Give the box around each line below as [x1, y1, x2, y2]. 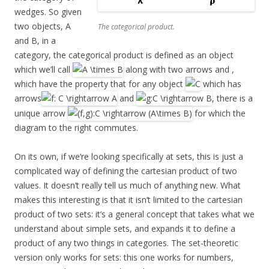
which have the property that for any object [14, 78, 186, 90]
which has [201, 78, 241, 90]
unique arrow [14, 107, 68, 119]
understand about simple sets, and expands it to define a [14, 222, 235, 234]
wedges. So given [14, 5, 82, 17]
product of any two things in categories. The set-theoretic [14, 237, 238, 249]
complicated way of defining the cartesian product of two [14, 165, 237, 177]
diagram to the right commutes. [14, 121, 138, 133]
